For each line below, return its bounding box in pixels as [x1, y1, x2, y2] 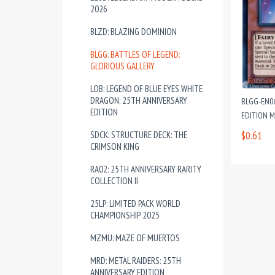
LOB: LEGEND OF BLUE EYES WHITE [90, 83, 203, 95]
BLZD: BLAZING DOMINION [90, 26, 177, 37]
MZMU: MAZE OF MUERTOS [90, 232, 180, 244]
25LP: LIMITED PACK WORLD [90, 198, 180, 209]
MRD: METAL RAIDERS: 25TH [90, 255, 181, 266]
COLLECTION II [90, 175, 138, 187]
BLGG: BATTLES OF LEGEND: [90, 48, 180, 60]
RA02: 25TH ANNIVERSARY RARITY [90, 163, 201, 175]
